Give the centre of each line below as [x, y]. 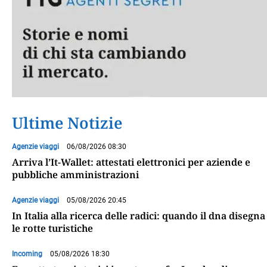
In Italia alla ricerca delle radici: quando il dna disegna [139, 216]
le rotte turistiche [52, 229]
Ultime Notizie [67, 123]
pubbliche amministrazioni [75, 175]
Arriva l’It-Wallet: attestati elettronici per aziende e [131, 162]
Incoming [27, 254]
